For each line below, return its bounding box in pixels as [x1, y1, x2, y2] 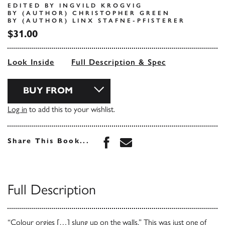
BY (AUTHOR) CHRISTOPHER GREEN [8, 9, 170, 17]
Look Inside [8, 57, 54, 67]
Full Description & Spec [71, 57, 166, 67]
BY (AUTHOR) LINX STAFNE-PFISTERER [8, 17, 185, 24]
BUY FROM [23, 84, 73, 96]
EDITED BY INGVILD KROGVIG [8, 2, 143, 9]
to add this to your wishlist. [27, 104, 115, 114]
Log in [8, 104, 27, 114]
